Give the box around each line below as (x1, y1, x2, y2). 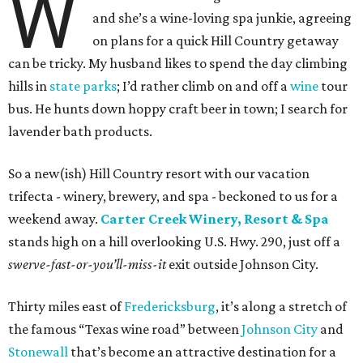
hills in (8, 78, 49, 95)
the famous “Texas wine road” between (8, 321, 241, 338)
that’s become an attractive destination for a (68, 344, 336, 361)
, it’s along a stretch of (216, 298, 347, 315)
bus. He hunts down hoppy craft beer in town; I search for (8, 100, 348, 117)
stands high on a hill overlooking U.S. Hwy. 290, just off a (8, 233, 340, 250)
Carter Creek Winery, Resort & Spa (100, 211, 329, 228)
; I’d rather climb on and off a (117, 78, 290, 95)
